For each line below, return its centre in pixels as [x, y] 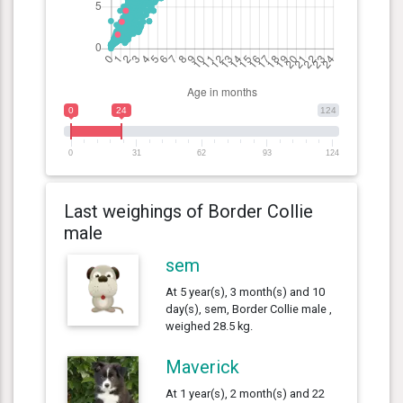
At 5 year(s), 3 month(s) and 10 [246, 291]
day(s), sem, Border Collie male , [249, 309]
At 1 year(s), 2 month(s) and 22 [246, 393]
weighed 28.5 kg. [210, 326]
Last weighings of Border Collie [188, 211]
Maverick [203, 367]
